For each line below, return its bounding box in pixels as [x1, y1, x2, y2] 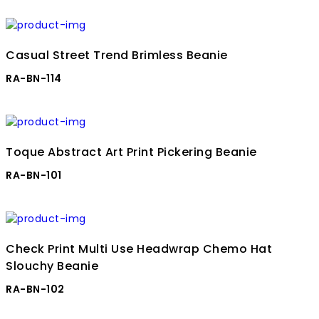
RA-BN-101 [6, 168, 62, 183]
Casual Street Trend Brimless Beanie [6, 47, 228, 64]
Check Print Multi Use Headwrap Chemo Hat [6, 241, 272, 258]
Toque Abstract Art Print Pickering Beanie [6, 144, 257, 161]
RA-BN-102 [6, 282, 65, 297]
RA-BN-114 [6, 71, 62, 86]
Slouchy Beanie [6, 258, 98, 275]
